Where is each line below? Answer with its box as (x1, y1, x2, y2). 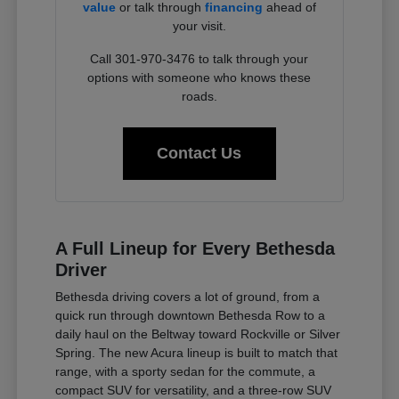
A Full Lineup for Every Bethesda (55, 238, 336, 258)
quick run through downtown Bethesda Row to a (55, 307, 326, 322)
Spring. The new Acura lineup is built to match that (55, 345, 338, 360)
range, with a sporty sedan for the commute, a (55, 363, 316, 379)
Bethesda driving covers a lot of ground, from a (55, 289, 321, 304)
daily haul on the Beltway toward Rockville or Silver (55, 326, 341, 341)
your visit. (172, 18, 226, 33)
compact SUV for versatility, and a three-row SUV (55, 382, 332, 397)
